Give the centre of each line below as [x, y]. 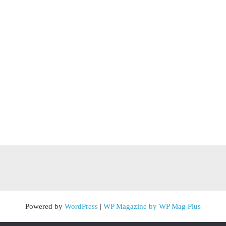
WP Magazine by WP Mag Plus [152, 206]
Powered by [45, 206]
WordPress [81, 206]
